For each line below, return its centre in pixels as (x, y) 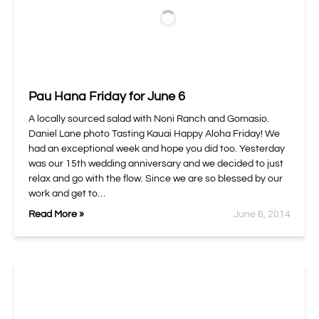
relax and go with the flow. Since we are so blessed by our (156, 179)
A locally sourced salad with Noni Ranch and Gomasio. (149, 119)
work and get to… (67, 194)
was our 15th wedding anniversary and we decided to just (156, 164)
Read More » (56, 214)
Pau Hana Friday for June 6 (107, 96)
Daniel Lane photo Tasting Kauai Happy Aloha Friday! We (154, 134)
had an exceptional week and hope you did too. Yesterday (157, 149)
